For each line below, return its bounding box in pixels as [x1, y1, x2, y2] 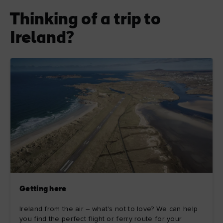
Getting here [19, 185, 67, 193]
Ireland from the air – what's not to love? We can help [19, 205, 198, 213]
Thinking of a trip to [10, 12, 161, 29]
